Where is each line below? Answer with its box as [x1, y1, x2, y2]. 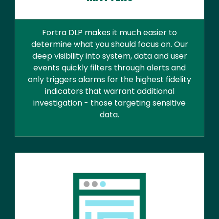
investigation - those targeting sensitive [33, 97, 186, 109]
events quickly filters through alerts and [33, 62, 186, 74]
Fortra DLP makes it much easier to [42, 27, 177, 39]
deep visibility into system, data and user [32, 50, 187, 62]
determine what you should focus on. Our [31, 39, 188, 50]
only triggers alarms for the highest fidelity [28, 74, 191, 86]
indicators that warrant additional [44, 86, 175, 97]
